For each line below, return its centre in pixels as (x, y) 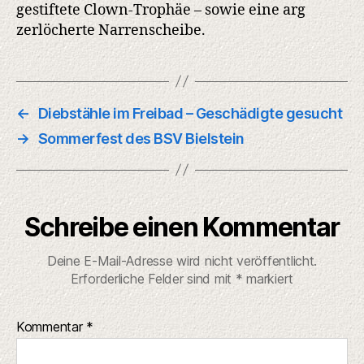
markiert (268, 278)
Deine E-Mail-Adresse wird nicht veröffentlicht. (182, 260)
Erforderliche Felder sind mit (153, 278)
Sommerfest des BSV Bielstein (141, 138)
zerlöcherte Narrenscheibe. (111, 30)
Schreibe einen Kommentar (182, 227)
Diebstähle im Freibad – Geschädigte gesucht (190, 113)
